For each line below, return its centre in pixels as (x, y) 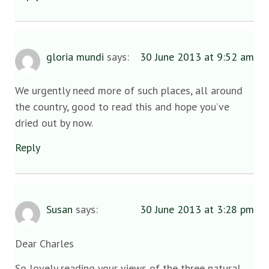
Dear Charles (44, 243)
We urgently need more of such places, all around (129, 90)
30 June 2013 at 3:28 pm (197, 210)
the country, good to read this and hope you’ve (122, 106)
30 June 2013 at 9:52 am (197, 56)
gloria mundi (75, 56)
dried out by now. (54, 122)
